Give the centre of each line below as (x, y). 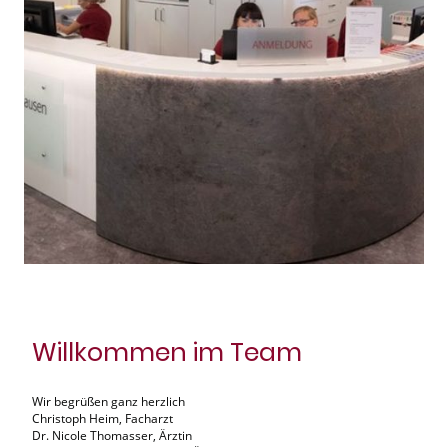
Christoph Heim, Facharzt (102, 419)
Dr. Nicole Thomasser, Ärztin (112, 436)
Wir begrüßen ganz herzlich (110, 402)
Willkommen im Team (167, 352)
